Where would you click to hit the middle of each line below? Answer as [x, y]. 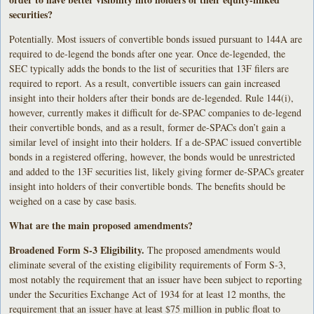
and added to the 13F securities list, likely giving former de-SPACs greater [157, 171]
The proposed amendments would [214, 250]
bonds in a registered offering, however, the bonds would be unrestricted [152, 156]
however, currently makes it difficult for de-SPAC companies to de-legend [156, 112]
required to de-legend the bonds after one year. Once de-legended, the [148, 53]
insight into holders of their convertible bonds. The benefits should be [148, 186]
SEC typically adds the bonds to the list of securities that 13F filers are [149, 68]
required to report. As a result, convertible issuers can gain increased [145, 83]
